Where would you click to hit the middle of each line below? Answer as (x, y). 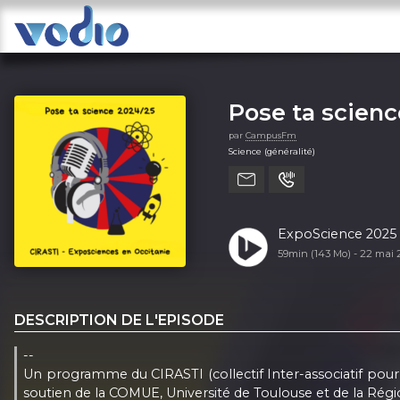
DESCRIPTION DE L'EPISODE (119, 320)
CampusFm (271, 135)
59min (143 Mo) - (318, 253)
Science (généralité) (272, 151)
